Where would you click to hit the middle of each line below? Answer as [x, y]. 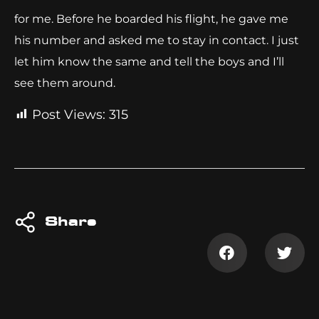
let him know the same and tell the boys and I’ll [149, 61]
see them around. [65, 83]
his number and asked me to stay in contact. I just [157, 40]
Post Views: [69, 115]
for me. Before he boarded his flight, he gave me [151, 19]
